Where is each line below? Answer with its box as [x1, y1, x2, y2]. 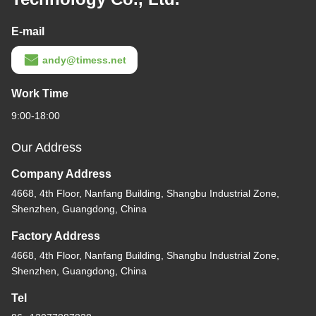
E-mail [11, 25, 44, 38]
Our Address [11, 140, 82, 155]
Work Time [11, 87, 68, 100]
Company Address [11, 168, 111, 181]
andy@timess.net [42, 54, 126, 66]
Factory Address [11, 230, 100, 243]
